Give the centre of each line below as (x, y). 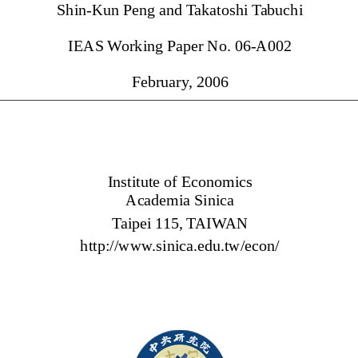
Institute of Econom (171, 181)
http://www (116, 245)
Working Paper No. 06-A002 (201, 45)
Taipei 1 (137, 222)
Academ (152, 199)
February (160, 81)
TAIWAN (219, 222)
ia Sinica (208, 199)
